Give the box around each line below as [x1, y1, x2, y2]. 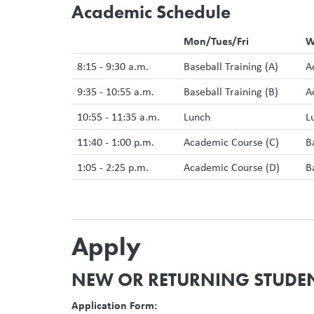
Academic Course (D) [184, 159, 280, 175]
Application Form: [71, 296, 157, 313]
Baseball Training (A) [184, 58, 278, 74]
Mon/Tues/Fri [184, 32, 249, 48]
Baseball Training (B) [184, 83, 278, 99]
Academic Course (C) [184, 134, 279, 149]
